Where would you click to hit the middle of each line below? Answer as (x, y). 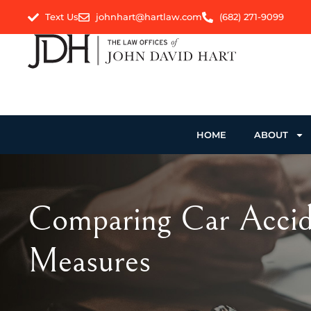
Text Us (62, 17)
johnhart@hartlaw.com (149, 17)
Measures (89, 261)
